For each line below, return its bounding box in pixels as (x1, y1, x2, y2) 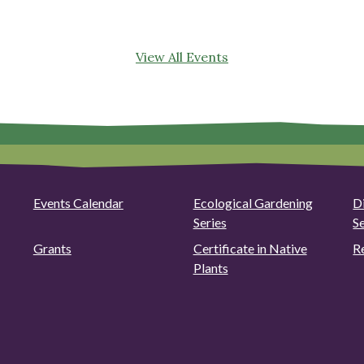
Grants (32, 240, 71, 256)
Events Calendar (32, 194, 123, 210)
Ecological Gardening (193, 194, 313, 210)
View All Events (136, 48, 228, 65)
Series (193, 214, 227, 230)
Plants (193, 259, 228, 275)
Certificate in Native (193, 240, 307, 256)
